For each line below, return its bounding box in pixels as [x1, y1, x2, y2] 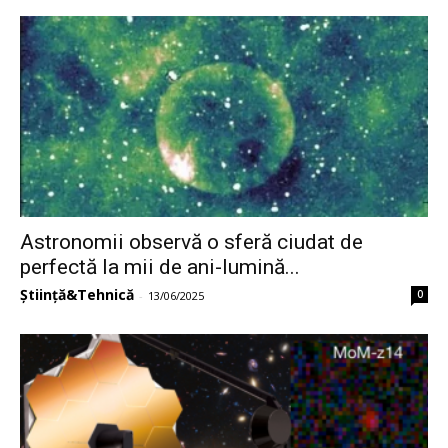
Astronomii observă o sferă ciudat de [20, 230, 363, 255]
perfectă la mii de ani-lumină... [20, 255, 300, 280]
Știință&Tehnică [20, 285, 134, 305]
